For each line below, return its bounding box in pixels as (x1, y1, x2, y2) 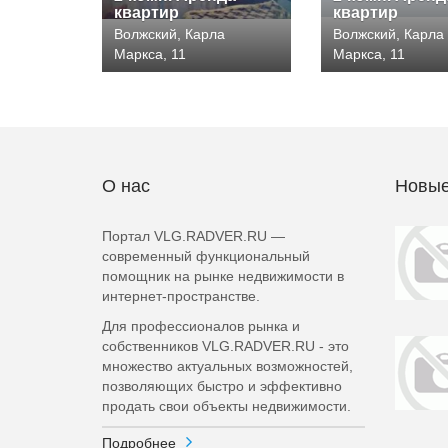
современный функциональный (102, 248, 310, 264)
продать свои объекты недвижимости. (102, 398, 351, 414)
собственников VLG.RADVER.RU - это (102, 338, 349, 354)
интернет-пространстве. (102, 288, 260, 304)
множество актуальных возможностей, (102, 358, 353, 374)
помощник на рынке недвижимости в (102, 268, 344, 284)
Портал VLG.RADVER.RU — (102, 228, 285, 244)
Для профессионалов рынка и (102, 318, 300, 334)
